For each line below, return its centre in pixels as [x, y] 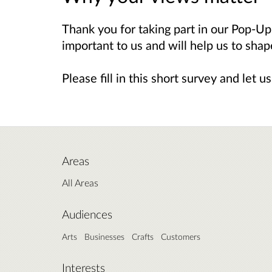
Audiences [87, 214]
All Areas [80, 182]
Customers [181, 236]
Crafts [143, 236]
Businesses [104, 236]
